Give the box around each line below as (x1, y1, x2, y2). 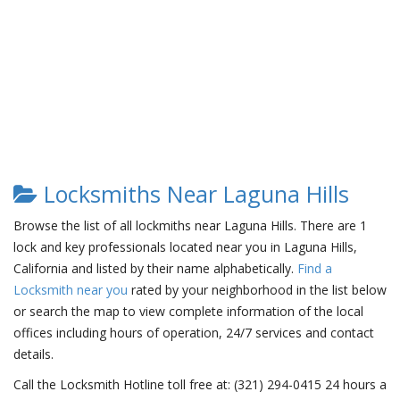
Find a (297, 260, 332, 277)
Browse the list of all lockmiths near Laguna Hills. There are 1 (13, 217, 367, 234)
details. (13, 346, 54, 362)
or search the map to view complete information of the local (13, 303, 363, 320)
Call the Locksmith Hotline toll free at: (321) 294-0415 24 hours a (13, 376, 387, 393)
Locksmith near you (13, 281, 128, 298)
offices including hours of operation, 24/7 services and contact (13, 324, 374, 341)
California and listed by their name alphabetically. (13, 260, 297, 277)
